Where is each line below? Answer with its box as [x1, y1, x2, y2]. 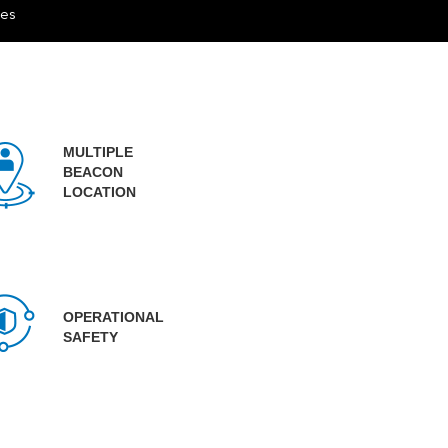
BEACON [62, 163, 123, 180]
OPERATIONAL [62, 308, 164, 325]
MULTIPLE [62, 143, 133, 160]
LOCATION [62, 183, 136, 200]
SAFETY [62, 328, 118, 345]
